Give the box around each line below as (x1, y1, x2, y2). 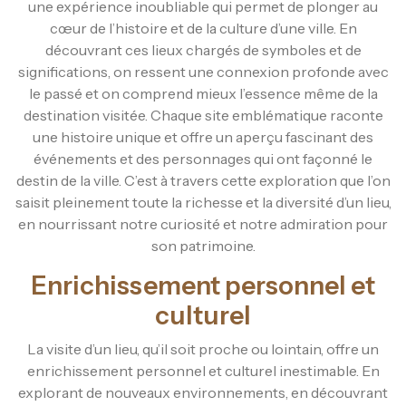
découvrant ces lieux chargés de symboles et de (44, 40, 362, 59)
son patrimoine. (150, 236, 256, 255)
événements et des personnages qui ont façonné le (34, 149, 372, 168)
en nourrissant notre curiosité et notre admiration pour (18, 214, 388, 233)
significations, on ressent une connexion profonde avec (17, 62, 389, 81)
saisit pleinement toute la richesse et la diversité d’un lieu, (14, 192, 391, 211)
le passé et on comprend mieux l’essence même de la (28, 83, 378, 102)
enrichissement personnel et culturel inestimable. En (26, 361, 380, 380)
